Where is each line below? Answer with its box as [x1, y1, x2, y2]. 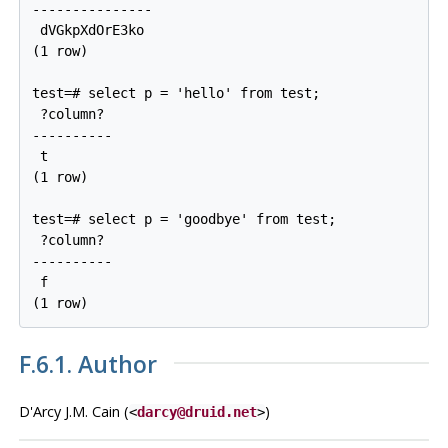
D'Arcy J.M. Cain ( [18, 401, 129, 421]
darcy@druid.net [136, 403, 257, 420]
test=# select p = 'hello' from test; [32, 85, 321, 102]
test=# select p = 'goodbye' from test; [32, 211, 337, 228]
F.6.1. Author [18, 347, 157, 380]
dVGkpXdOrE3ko [32, 22, 145, 39]
